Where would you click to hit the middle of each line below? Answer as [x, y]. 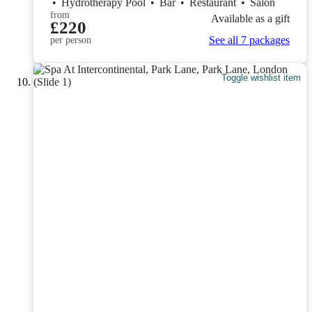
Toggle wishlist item [262, 77]
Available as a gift [250, 18]
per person [71, 40]
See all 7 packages [249, 40]
